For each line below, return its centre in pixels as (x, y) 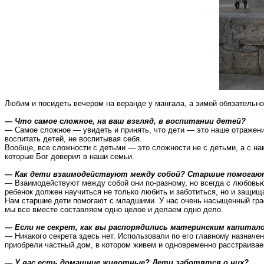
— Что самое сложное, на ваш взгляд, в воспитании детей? (125, 121)
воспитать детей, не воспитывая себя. (73, 139)
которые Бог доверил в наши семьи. (70, 156)
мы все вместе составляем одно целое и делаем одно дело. (114, 209)
